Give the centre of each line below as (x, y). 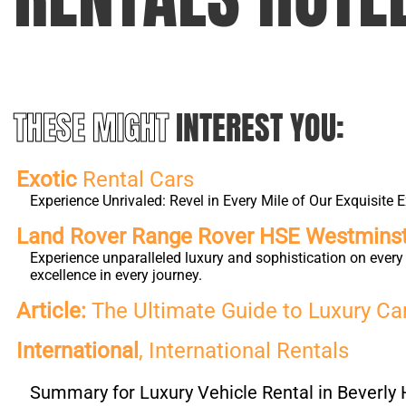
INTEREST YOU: (260, 128)
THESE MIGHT (95, 128)
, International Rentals (244, 351)
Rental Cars (135, 179)
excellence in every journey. (116, 275)
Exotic (47, 179)
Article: (51, 311)
